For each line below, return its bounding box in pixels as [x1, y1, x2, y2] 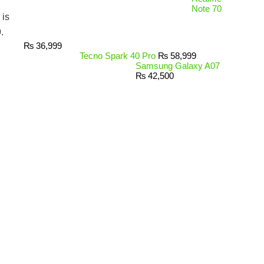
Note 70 [192, 4, 222, 14]
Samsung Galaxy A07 [136, 61, 220, 71]
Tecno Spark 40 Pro [80, 51, 156, 61]
